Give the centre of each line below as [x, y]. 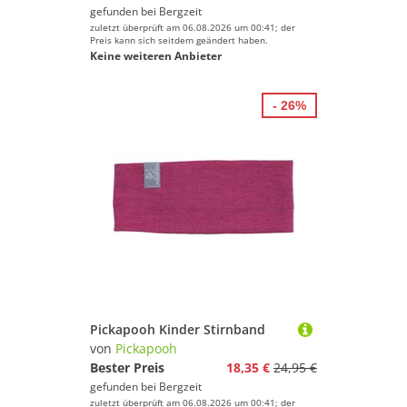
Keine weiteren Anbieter [156, 56]
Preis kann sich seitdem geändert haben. [179, 40]
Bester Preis [127, 367]
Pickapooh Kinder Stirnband [178, 329]
